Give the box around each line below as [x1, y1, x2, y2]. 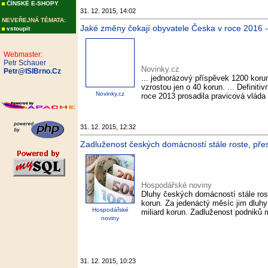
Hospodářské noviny [141, 181, 212, 190]
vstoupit [7, 25, 30, 32]
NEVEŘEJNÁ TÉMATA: [2, 17, 66, 23]
